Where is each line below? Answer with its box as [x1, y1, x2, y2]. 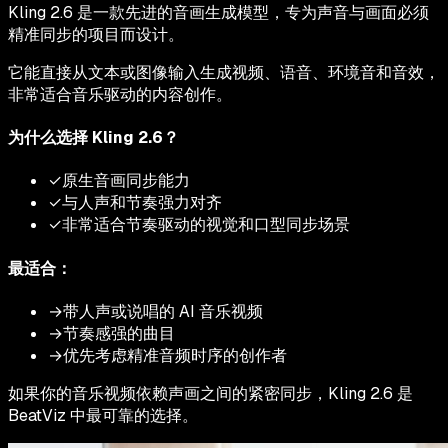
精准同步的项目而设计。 [8, 23, 184, 45]
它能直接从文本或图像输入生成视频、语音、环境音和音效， [8, 61, 440, 83]
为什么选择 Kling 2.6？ [8, 127, 179, 149]
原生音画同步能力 [62, 170, 190, 192]
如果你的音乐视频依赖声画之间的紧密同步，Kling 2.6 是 [8, 382, 413, 404]
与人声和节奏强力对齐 [62, 192, 222, 214]
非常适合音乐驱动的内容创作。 [8, 83, 232, 105]
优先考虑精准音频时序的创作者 [63, 344, 287, 366]
